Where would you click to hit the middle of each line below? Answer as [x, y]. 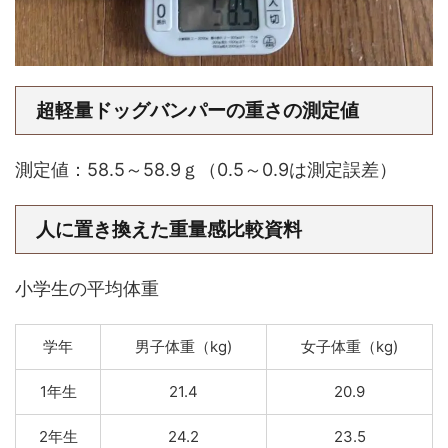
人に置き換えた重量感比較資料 [169, 229]
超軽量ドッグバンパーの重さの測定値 [197, 110]
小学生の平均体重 [87, 288]
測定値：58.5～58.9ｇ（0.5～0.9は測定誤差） [206, 169]
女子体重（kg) [349, 346]
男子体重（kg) [183, 346]
